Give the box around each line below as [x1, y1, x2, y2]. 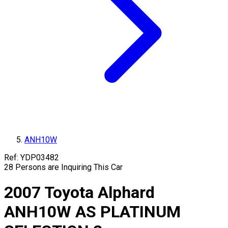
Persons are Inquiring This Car [15, 162, 123, 172]
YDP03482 [20, 153, 59, 162]
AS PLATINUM [75, 202, 181, 222]
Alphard [98, 183, 155, 203]
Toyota [44, 183, 94, 203]
